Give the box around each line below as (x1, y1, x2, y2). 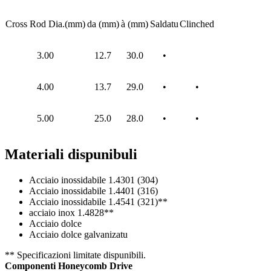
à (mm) (121, 18, 148, 29)
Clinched (180, 18, 214, 29)
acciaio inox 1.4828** (29, 207, 114, 218)
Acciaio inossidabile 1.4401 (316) (29, 185, 158, 196)
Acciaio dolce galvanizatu (29, 229, 128, 240)
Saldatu (150, 18, 178, 29)
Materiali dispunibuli (5, 146, 137, 162)
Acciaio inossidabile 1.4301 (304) (29, 174, 158, 185)
